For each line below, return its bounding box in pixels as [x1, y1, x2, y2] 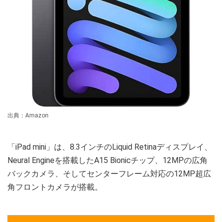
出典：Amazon [7, 111, 49, 119]
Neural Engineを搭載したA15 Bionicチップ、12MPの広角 [7, 155, 208, 165]
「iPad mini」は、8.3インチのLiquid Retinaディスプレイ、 [7, 142, 212, 152]
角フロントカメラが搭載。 [7, 182, 103, 192]
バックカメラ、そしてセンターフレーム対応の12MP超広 [7, 168, 211, 178]
